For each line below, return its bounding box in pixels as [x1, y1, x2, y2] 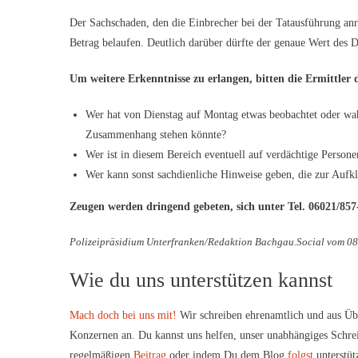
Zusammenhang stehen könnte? [86, 128, 226, 141]
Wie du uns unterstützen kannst [70, 268, 332, 292]
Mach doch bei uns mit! [70, 308, 177, 321]
